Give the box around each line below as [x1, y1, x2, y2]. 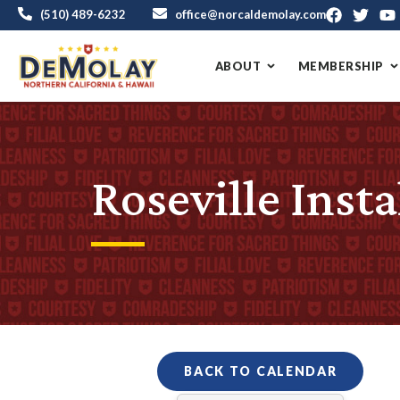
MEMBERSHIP [297, 58, 384, 73]
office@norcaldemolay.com [175, 6, 326, 21]
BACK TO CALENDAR [184, 363, 337, 379]
